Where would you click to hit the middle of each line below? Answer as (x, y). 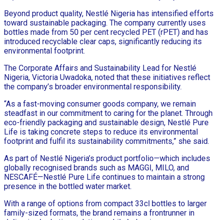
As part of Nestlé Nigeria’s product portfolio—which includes (107, 158)
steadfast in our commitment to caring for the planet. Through (108, 113)
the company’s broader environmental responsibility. (93, 86)
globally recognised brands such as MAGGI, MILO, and (96, 167)
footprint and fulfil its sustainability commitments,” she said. (107, 141)
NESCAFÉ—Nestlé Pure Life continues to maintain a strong (104, 177)
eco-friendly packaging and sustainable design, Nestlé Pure (106, 122)
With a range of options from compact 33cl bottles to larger (105, 203)
